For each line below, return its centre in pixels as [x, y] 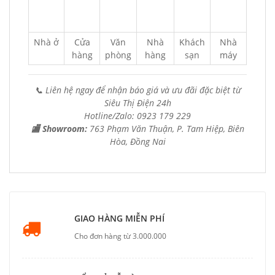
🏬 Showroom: [60, 129]
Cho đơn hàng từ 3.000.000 [121, 236]
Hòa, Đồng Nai [137, 141]
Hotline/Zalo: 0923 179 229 [137, 116]
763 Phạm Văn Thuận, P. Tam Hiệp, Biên [167, 129]
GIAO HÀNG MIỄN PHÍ [120, 218]
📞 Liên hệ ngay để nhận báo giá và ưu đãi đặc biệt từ [137, 90]
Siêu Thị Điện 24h [137, 103]
